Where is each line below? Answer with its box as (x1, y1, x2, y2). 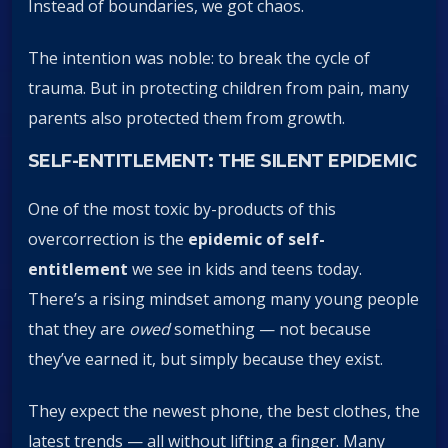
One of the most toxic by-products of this (28, 197, 336, 220)
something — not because (170, 317, 371, 340)
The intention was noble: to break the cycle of (28, 47, 370, 70)
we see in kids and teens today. (128, 257, 362, 280)
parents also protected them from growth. (28, 107, 345, 130)
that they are (28, 317, 129, 340)
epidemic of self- (188, 227, 325, 250)
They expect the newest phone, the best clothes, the (28, 400, 420, 423)
